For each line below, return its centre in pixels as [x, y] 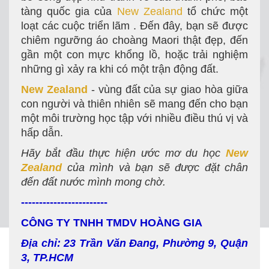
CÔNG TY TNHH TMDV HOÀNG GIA [112, 223]
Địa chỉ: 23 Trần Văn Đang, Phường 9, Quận [134, 243]
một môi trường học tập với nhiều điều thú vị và [134, 118]
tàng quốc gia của [69, 11]
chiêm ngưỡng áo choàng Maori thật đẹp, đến [134, 40]
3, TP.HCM [47, 258]
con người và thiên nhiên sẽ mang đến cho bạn [134, 104]
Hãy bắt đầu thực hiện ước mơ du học [123, 153]
